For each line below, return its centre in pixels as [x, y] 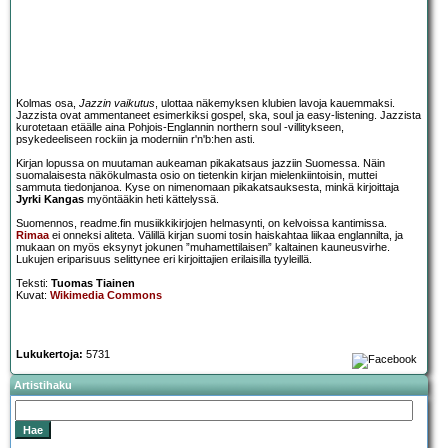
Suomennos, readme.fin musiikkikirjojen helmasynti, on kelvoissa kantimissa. [201, 223]
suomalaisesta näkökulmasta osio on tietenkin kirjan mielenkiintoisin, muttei [196, 175]
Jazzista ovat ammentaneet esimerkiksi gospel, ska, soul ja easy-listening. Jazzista [218, 115]
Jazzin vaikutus [117, 103]
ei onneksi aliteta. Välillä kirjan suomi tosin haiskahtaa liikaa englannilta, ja [226, 235]
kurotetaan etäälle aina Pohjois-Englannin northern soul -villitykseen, [180, 127]
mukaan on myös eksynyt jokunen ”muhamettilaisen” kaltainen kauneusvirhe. [203, 247]
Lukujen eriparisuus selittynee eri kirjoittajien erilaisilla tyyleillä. [164, 259]
